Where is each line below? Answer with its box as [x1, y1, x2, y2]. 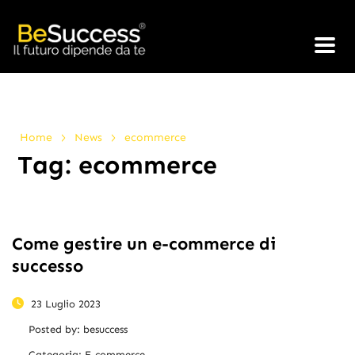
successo [12, 254, 83, 277]
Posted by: [29, 323, 83, 335]
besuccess [83, 323, 128, 335]
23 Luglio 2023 [28, 297, 101, 310]
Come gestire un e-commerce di [12, 232, 276, 254]
